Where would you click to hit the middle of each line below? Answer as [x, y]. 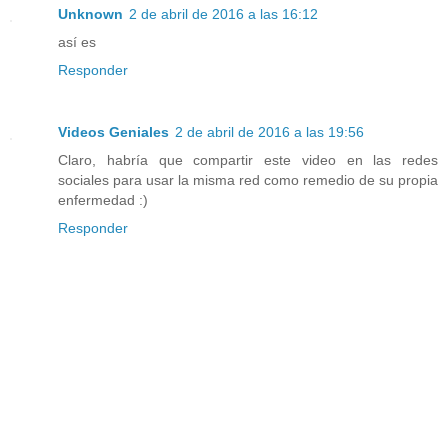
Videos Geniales [113, 132]
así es [77, 42]
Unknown [90, 14]
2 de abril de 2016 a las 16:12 [223, 14]
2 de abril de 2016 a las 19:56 [269, 132]
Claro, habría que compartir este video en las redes [248, 160]
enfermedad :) [103, 200]
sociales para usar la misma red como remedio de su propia [248, 180]
